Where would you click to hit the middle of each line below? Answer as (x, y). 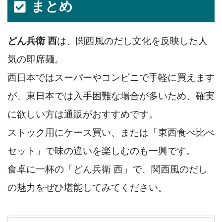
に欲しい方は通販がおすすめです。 (83, 114)
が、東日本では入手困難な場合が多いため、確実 (111, 96)
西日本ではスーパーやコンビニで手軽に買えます (111, 77)
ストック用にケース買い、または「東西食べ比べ (111, 132)
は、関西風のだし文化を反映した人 (132, 41)
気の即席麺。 (36, 59)
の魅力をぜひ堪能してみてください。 (87, 187)
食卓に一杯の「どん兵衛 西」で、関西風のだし (108, 169)
